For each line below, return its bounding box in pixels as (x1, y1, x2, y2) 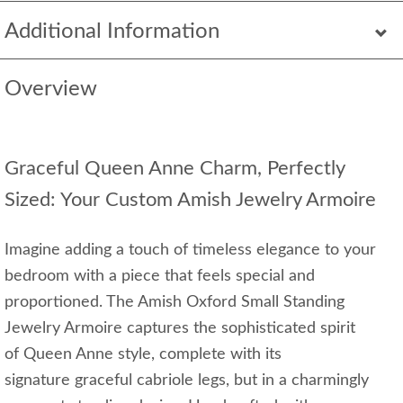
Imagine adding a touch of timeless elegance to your (4, 242, 376, 259)
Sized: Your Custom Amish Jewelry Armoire (4, 190, 376, 210)
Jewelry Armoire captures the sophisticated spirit (4, 320, 355, 337)
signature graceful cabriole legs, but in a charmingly (4, 372, 369, 390)
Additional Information (4, 21, 219, 43)
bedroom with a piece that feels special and (4, 268, 315, 285)
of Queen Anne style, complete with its (4, 346, 282, 363)
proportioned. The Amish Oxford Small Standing (4, 294, 345, 311)
